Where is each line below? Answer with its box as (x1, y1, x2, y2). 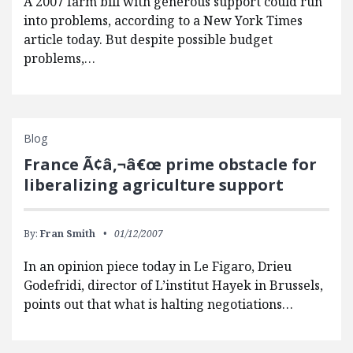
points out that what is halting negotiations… (24, 295, 293, 314)
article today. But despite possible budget (24, 31, 273, 49)
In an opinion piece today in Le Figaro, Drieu (24, 258, 292, 276)
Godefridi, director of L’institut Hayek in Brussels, (24, 277, 323, 295)
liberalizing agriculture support (24, 174, 284, 196)
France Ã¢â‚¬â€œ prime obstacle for (24, 154, 317, 176)
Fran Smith (40, 227, 95, 241)
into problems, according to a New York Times (24, 12, 303, 30)
